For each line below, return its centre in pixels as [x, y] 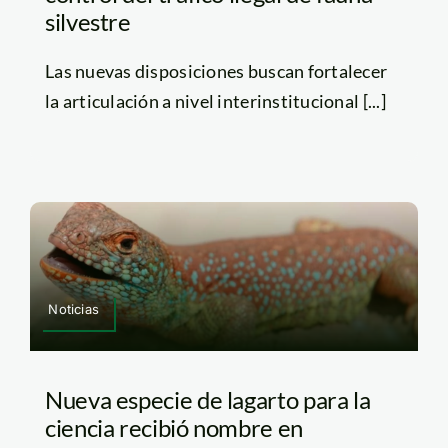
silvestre [87, 22]
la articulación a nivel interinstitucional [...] [215, 101]
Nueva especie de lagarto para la [207, 399]
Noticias [73, 308]
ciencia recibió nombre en [173, 427]
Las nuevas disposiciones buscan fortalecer [216, 71]
